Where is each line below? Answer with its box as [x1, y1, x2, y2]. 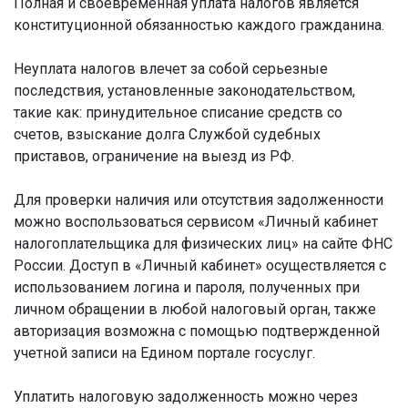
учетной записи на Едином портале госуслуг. [14, 344, 315, 362]
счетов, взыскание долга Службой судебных [14, 126, 321, 143]
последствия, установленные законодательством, [14, 82, 355, 99]
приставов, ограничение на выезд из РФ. [14, 148, 294, 165]
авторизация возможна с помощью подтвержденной [14, 322, 380, 340]
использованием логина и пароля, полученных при [14, 279, 360, 296]
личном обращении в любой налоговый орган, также [14, 301, 376, 318]
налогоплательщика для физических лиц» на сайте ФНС [14, 235, 393, 252]
